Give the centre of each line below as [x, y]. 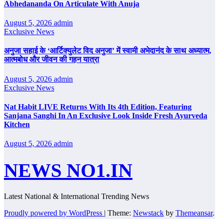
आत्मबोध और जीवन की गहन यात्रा [52, 60]
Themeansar [194, 213]
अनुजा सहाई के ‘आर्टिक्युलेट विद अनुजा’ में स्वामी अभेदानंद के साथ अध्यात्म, [108, 51]
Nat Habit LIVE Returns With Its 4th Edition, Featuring [98, 107]
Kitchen [17, 124]
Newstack [148, 213]
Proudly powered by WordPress [54, 213]
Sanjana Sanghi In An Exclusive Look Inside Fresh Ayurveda [106, 115]
